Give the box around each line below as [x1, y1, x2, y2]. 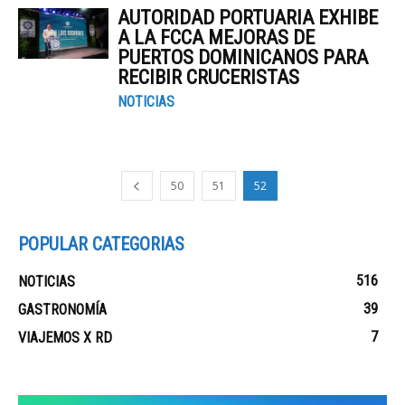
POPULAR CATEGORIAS [18, 233, 184, 255]
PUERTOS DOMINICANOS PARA [118, 46, 368, 69]
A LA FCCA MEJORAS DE [118, 26, 315, 49]
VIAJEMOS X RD [18, 329, 112, 346]
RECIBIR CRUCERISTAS [118, 66, 299, 89]
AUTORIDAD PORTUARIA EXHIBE [118, 6, 378, 29]
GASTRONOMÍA [18, 301, 107, 318]
